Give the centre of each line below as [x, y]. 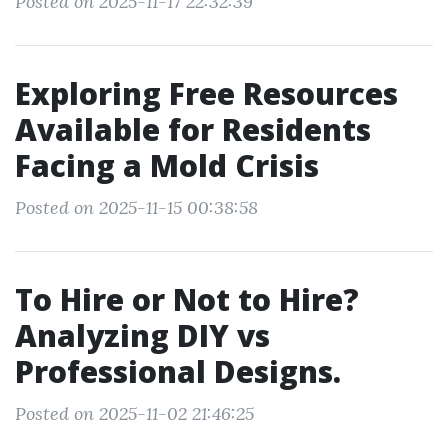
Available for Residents [193, 129]
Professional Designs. [178, 371]
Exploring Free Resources [206, 93]
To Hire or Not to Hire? [187, 299]
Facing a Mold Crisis [167, 165]
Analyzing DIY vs [142, 335]
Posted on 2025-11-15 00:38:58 [136, 207]
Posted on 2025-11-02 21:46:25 [134, 413]
